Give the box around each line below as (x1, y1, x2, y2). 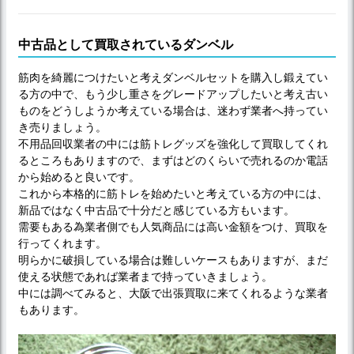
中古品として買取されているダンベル (18, 37, 233, 51)
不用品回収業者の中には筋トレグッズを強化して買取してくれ (18, 137, 328, 150)
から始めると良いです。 (18, 170, 140, 183)
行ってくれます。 (18, 236, 107, 250)
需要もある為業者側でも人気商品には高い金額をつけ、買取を (18, 220, 328, 233)
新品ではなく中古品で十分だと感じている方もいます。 (18, 203, 295, 217)
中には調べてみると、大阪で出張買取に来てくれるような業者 (18, 286, 328, 299)
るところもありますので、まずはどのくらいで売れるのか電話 (18, 153, 328, 167)
